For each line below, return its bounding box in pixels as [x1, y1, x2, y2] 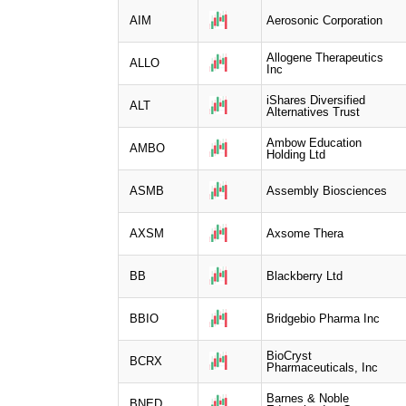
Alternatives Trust [266, 104, 360, 119]
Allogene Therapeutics [266, 50, 383, 64]
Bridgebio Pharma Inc [266, 311, 380, 325]
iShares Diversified [266, 92, 365, 107]
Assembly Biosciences [266, 183, 387, 198]
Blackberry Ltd [266, 268, 343, 283]
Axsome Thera [266, 226, 343, 240]
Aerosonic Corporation [266, 13, 382, 27]
